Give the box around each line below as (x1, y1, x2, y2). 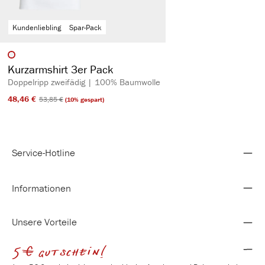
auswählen (58, 50, 111, 64)
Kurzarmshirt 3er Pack (7, 62, 114, 77)
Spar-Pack (69, 22, 102, 33)
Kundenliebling (12, 22, 61, 33)
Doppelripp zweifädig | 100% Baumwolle (7, 76, 160, 88)
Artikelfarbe (7, 51, 59, 65)
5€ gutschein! (11, 240, 108, 262)
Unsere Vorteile (12, 215, 77, 229)
